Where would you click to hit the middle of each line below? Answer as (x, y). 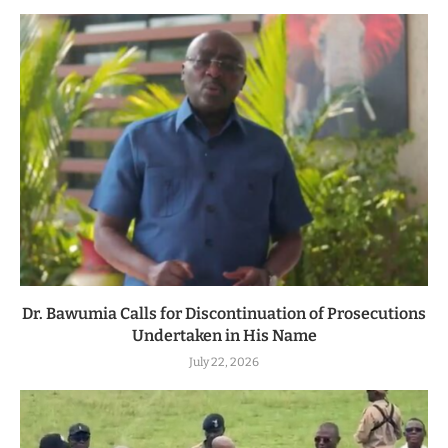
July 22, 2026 (224, 361)
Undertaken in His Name (224, 335)
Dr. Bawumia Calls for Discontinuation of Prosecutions (224, 313)
